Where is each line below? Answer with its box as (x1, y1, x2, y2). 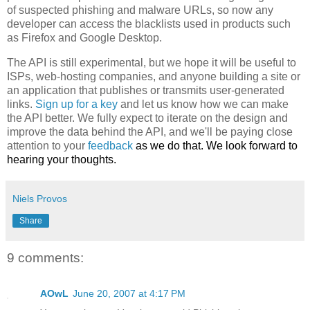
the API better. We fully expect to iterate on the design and (7, 111, 288, 124)
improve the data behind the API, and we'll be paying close (7, 125, 293, 138)
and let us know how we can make (118, 98, 289, 110)
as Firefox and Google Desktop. (7, 32, 162, 44)
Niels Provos (12, 192, 67, 204)
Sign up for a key (35, 98, 118, 110)
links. (7, 98, 35, 110)
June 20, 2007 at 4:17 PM (73, 288, 185, 300)
